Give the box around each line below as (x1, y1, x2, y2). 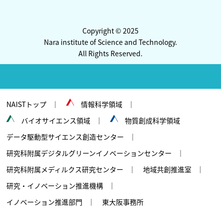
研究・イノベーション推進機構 (6, 181, 104, 191)
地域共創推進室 (143, 164, 192, 175)
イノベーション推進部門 (6, 197, 83, 207)
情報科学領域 (81, 99, 123, 110)
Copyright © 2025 (82, 26, 139, 36)
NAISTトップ (6, 99, 47, 110)
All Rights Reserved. (78, 48, 143, 59)
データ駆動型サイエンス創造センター (6, 132, 124, 142)
